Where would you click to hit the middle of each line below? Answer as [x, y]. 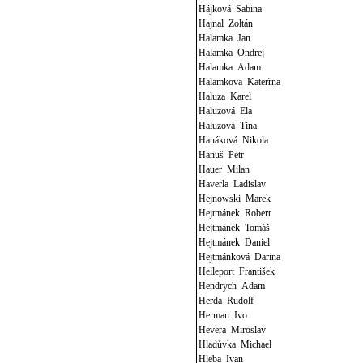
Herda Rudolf [226, 301]
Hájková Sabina [231, 9]
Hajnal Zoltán [226, 23]
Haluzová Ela [226, 111]
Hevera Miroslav [233, 330]
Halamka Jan [225, 38]
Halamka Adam [230, 67]
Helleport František [237, 271]
